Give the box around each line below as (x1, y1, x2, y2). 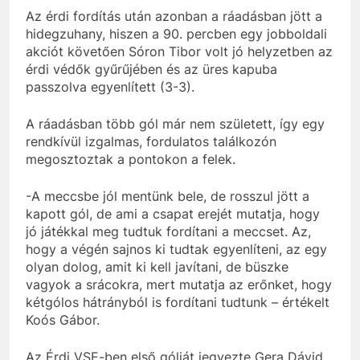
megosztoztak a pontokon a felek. (26, 150, 235, 167)
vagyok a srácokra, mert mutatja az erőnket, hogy (26, 276, 332, 292)
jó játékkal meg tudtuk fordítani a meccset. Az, (26, 223, 311, 239)
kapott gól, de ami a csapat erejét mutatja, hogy (26, 205, 320, 222)
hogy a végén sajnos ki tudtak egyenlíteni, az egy (26, 240, 327, 257)
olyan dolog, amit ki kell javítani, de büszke (26, 258, 288, 275)
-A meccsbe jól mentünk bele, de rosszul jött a (26, 187, 309, 204)
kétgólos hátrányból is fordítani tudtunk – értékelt (26, 293, 329, 310)
